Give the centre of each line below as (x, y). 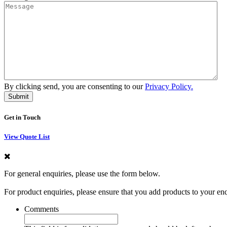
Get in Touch (22, 117)
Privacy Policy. (169, 87)
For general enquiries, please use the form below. (82, 173)
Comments (42, 209)
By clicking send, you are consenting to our (74, 87)
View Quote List (27, 136)
